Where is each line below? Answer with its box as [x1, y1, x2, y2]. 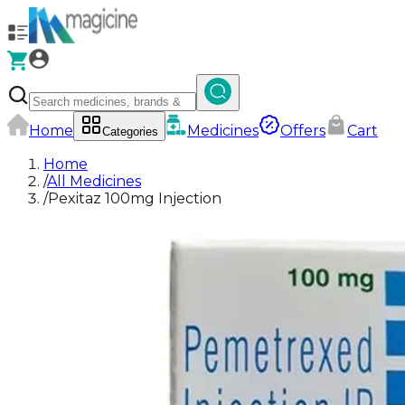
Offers [280, 122, 325, 139]
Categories [102, 125, 158, 138]
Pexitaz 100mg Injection [48, 190, 221, 207]
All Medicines [47, 173, 141, 190]
